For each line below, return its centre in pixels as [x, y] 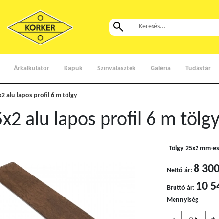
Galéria [160, 68]
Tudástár [198, 68]
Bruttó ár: [181, 188]
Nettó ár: [179, 170]
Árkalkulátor [31, 68]
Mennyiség [183, 200]
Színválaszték [116, 68]
